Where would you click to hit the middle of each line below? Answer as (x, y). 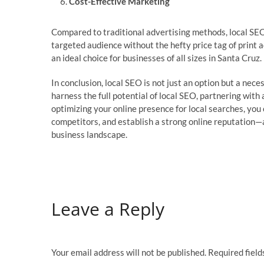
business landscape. (89, 135)
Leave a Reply (108, 209)
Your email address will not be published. (129, 252)
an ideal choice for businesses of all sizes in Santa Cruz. (156, 58)
